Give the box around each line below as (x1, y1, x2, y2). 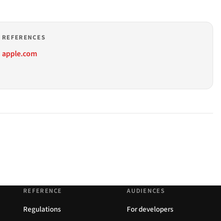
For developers (127, 204, 174, 215)
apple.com (2, 48, 37, 60)
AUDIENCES (127, 186, 165, 195)
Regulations (23, 204, 61, 215)
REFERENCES (2, 33, 45, 42)
